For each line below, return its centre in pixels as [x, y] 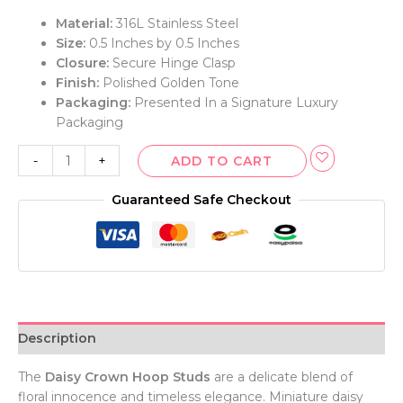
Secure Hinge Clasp [174, 63]
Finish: [77, 83]
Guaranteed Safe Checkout [201, 200]
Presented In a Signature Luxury [234, 103]
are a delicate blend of [282, 377]
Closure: [84, 63]
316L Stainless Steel [177, 24]
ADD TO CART [222, 161]
